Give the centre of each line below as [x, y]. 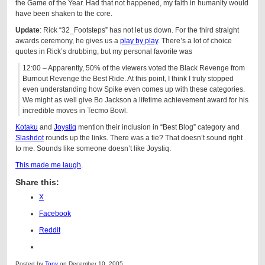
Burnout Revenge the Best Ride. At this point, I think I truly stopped [128, 79]
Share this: [37, 182]
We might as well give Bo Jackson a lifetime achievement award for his [135, 100]
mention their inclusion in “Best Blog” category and [158, 127]
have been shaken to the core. [64, 14]
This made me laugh [48, 165]
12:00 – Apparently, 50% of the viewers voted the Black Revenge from [134, 68]
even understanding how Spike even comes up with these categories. [134, 89]
